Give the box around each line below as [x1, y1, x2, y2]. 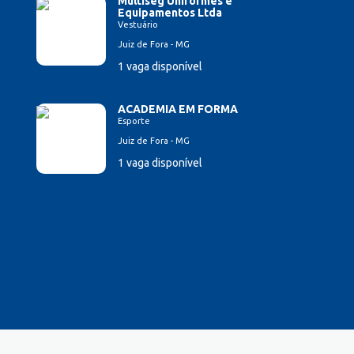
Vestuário [118, 20, 158, 30]
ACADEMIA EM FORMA [118, 103, 238, 116]
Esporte [118, 116, 150, 126]
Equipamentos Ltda [118, 6, 222, 20]
